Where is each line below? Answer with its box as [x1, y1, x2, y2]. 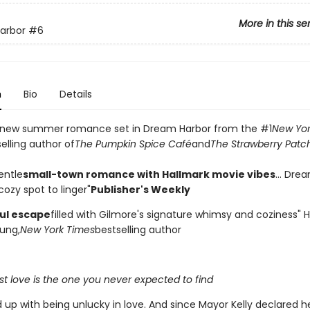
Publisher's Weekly [90, 183, 190, 197]
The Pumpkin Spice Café [74, 137, 192, 151]
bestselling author [94, 223, 181, 237]
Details [59, 87, 92, 101]
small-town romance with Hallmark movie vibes [22, 167, 275, 181]
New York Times [19, 223, 95, 237]
